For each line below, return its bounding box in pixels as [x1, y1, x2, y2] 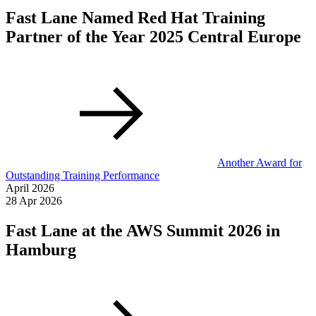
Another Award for [217, 156, 302, 169]
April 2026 [6, 181, 54, 194]
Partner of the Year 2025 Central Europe [6, 27, 301, 46]
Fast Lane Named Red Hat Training [6, 8, 265, 27]
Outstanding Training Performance [6, 169, 159, 181]
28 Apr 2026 [6, 194, 62, 207]
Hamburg [6, 240, 76, 259]
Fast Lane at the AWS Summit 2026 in [6, 221, 280, 240]
